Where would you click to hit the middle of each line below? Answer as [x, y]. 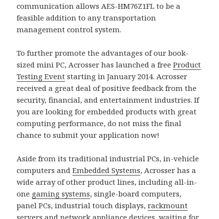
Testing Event [41, 77]
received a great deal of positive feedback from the [107, 88]
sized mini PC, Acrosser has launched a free [95, 65]
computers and [45, 170]
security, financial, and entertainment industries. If [108, 100]
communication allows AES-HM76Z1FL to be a [99, 6]
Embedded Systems [107, 170]
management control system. [69, 30]
